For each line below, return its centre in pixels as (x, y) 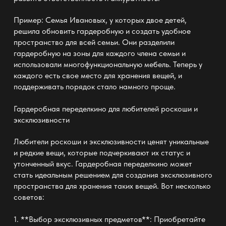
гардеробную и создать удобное (133, 31)
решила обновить (45, 31)
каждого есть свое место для (65, 76)
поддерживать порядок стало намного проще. (94, 87)
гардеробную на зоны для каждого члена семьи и (99, 53)
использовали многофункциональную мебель (91, 65)
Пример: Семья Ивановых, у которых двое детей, (100, 20)
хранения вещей (146, 76)
